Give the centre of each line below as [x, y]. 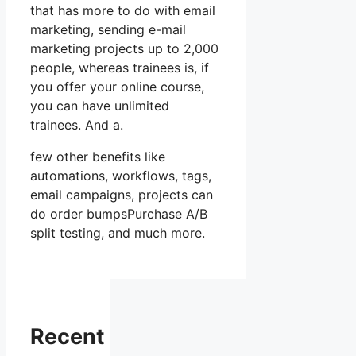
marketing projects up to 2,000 [124, 49]
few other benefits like [98, 157]
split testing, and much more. [118, 233]
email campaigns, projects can [122, 195]
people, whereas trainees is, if [120, 68]
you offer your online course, [117, 87]
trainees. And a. [77, 125]
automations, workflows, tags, [121, 176]
